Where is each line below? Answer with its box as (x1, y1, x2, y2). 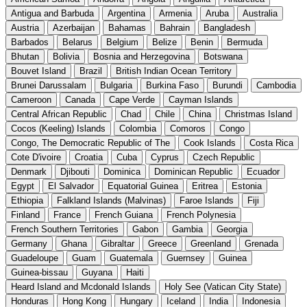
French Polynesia (167, 209, 236, 220)
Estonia (232, 180, 262, 191)
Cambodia (256, 79, 296, 90)
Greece (148, 238, 177, 249)
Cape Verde (109, 94, 155, 105)
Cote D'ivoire (11, 151, 61, 162)
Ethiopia (11, 195, 43, 206)
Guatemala (110, 252, 153, 263)
